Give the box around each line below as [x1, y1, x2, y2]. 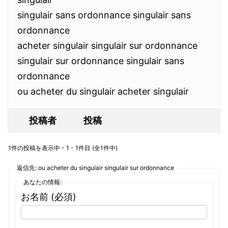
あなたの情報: [23, 178, 62, 186]
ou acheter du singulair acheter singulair [17, 86, 189, 97]
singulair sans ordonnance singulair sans [17, 10, 191, 20]
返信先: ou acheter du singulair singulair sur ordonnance [17, 164, 174, 172]
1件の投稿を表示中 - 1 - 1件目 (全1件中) [8, 144, 118, 152]
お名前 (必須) [21, 191, 76, 202]
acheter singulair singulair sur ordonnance [17, 40, 197, 51]
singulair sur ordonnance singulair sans [17, 55, 184, 66]
